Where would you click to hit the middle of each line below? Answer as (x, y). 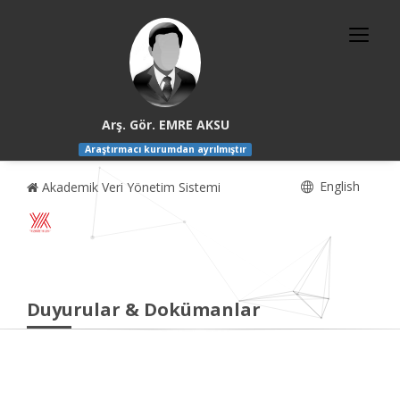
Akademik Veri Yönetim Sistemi (129, 187)
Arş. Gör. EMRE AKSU (165, 125)
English (338, 187)
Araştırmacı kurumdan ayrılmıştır (165, 150)
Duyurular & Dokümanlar (144, 310)
